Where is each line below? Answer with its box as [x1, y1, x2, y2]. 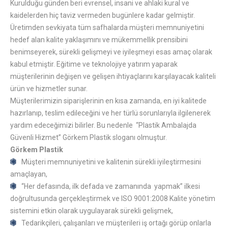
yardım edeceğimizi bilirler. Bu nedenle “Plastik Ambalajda [10, 121, 196, 129]
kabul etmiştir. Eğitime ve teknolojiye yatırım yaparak [10, 60, 178, 68]
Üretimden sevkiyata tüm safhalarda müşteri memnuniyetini [10, 23, 204, 32]
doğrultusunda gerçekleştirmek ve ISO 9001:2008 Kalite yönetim [10, 194, 215, 203]
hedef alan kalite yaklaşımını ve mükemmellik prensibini [10, 36, 188, 44]
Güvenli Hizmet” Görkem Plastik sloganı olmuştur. [10, 133, 167, 141]
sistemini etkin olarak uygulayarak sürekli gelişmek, [10, 207, 173, 215]
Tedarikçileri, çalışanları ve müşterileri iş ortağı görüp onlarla [21, 219, 211, 227]
